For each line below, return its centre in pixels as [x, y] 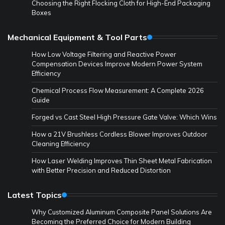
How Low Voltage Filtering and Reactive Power [104, 54]
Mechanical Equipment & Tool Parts [77, 37]
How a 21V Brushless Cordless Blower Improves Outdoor [120, 134]
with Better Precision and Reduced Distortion [101, 170]
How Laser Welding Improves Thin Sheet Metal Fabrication [122, 160]
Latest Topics [35, 195]
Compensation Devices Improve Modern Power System [117, 64]
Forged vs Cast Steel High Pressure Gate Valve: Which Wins [124, 117]
